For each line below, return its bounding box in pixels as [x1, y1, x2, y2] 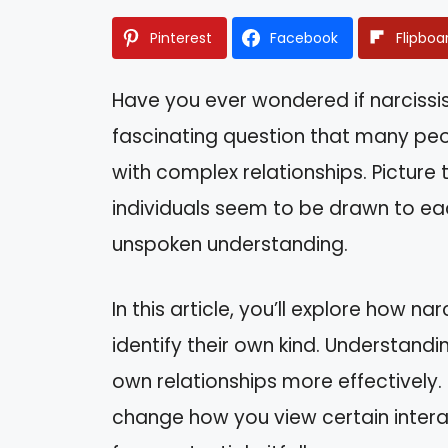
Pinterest [150, 28, 212, 49]
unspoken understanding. [112, 231, 348, 259]
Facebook [270, 28, 338, 49]
